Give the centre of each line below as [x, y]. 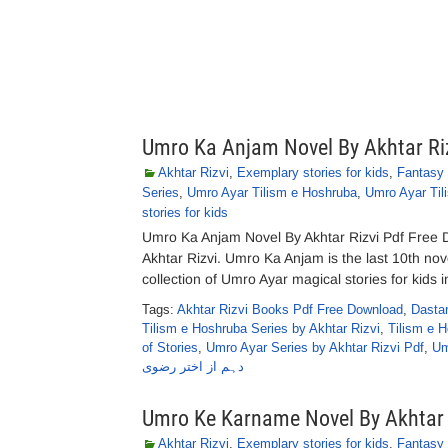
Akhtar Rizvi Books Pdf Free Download [290, 309]
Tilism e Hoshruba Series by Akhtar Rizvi [261, 328]
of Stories [170, 347]
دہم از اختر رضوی [193, 366]
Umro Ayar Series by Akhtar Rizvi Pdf [315, 347]
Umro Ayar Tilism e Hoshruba [272, 192]
